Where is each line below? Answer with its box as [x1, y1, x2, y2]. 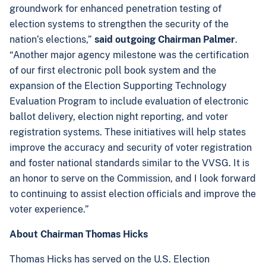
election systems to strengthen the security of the [9, 18, 229, 30]
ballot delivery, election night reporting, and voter [9, 111, 228, 122]
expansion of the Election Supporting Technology [9, 80, 227, 91]
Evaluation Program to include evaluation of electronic [9, 96, 249, 107]
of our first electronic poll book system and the [9, 65, 216, 76]
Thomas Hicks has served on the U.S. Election [9, 254, 210, 265]
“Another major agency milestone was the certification [9, 49, 249, 61]
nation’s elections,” [9, 34, 94, 45]
